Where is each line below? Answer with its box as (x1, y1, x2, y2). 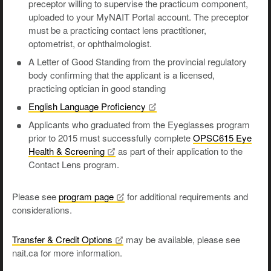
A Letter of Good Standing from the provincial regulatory (28, 55, 247, 68)
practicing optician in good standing (28, 82, 166, 95)
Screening (65, 145, 105, 158)
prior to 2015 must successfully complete (28, 131, 193, 145)
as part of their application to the (116, 145, 243, 158)
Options (82, 233, 113, 246)
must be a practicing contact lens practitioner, (28, 24, 206, 37)
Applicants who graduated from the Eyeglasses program (28, 118, 250, 131)
